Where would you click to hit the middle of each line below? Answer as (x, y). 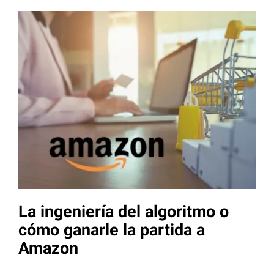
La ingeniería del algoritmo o (124, 212)
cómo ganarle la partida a (112, 230)
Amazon (48, 249)
